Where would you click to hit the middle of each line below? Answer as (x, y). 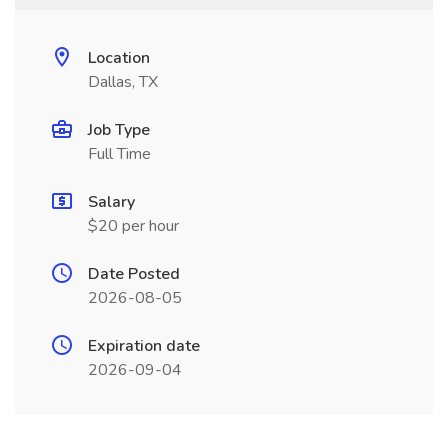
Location (119, 58)
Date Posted (134, 274)
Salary (111, 202)
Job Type (119, 130)
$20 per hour (133, 226)
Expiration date (144, 346)
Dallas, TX (123, 82)
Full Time (119, 154)
